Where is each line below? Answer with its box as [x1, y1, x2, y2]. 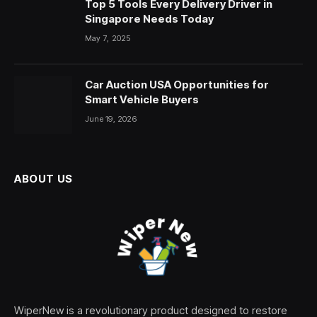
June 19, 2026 [85, 114, 137, 125]
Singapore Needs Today [85, 12, 214, 26]
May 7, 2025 [85, 33, 131, 44]
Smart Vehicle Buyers [85, 93, 199, 107]
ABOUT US [14, 172, 73, 186]
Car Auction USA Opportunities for [85, 78, 269, 92]
